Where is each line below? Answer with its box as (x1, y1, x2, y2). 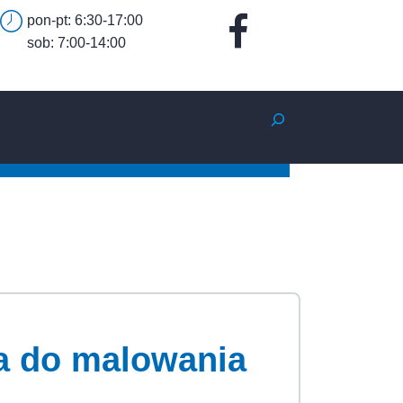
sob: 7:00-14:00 (27, 35, 126, 50)
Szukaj (255, 104, 299, 120)
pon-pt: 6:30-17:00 (27, 13, 143, 28)
